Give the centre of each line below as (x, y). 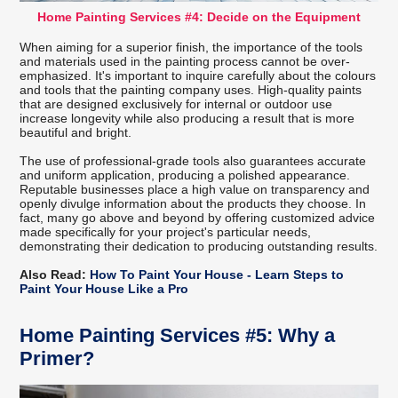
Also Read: (53, 274)
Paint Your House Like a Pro (104, 288)
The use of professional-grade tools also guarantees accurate (193, 160)
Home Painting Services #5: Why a (178, 335)
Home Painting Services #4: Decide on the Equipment (199, 16)
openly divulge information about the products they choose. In (193, 203)
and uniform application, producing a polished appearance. (185, 175)
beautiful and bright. (76, 132)
